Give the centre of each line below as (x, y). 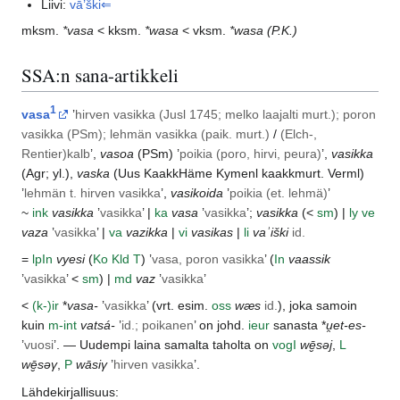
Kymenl (237, 173)
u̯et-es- (346, 325)
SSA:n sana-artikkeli (100, 75)
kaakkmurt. (293, 173)
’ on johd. (221, 325)
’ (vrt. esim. (179, 306)
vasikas (212, 232)
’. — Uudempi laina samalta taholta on (163, 345)
